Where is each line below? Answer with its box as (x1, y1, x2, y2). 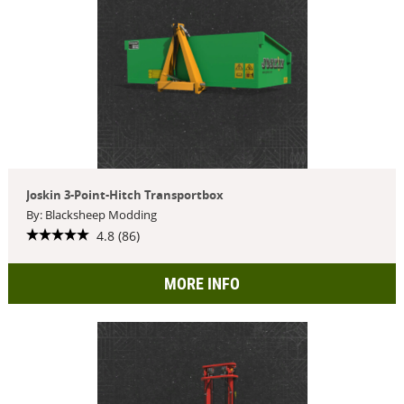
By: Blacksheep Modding (25, 207, 157, 223)
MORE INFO (164, 273, 240, 293)
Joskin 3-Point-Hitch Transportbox (25, 187, 224, 203)
